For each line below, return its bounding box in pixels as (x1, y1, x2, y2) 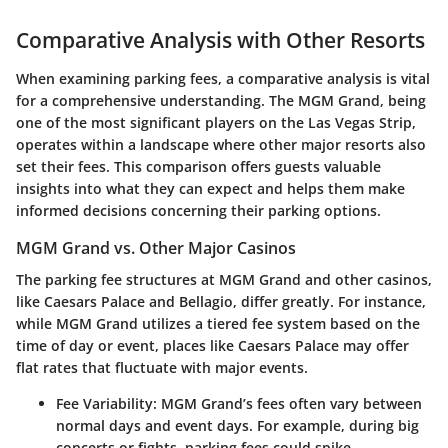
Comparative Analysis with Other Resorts (16, 26, 425, 55)
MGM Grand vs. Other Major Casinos (16, 236, 296, 259)
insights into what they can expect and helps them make (16, 178, 405, 198)
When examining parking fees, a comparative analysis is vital (16, 68, 430, 88)
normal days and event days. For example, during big (56, 415, 419, 435)
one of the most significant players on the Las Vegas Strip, (16, 112, 416, 132)
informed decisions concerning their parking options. (16, 200, 381, 220)
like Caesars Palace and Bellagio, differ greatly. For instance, (16, 291, 426, 311)
